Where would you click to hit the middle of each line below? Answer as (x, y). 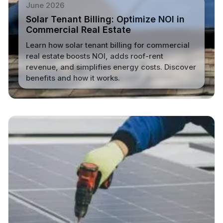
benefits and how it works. (73, 78)
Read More (54, 97)
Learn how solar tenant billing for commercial (108, 45)
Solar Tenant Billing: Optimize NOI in (105, 19)
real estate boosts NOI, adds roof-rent (94, 56)
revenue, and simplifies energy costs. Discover (111, 67)
